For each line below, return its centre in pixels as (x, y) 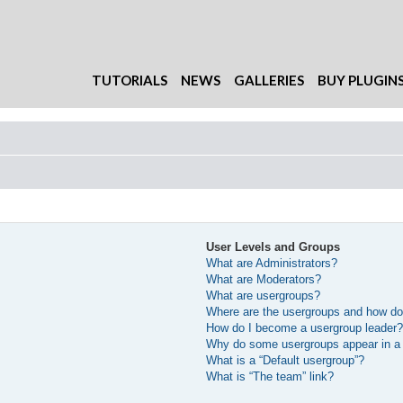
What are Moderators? (264, 280)
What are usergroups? (264, 296)
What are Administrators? (272, 264)
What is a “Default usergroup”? (286, 361)
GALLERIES (269, 80)
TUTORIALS (130, 80)
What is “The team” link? (270, 377)
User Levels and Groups (273, 247)
